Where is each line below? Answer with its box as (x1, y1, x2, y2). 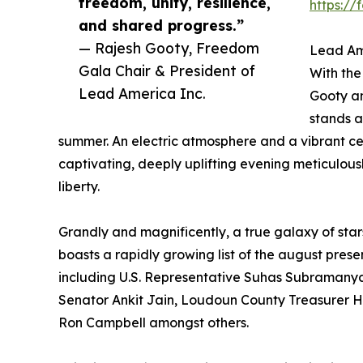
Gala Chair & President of (79, 62, 255, 80)
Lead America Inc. (79, 84, 206, 103)
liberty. (58, 178, 100, 195)
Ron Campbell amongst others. (58, 314, 249, 331)
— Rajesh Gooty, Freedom (79, 39, 259, 58)
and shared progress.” (79, 16, 244, 35)
